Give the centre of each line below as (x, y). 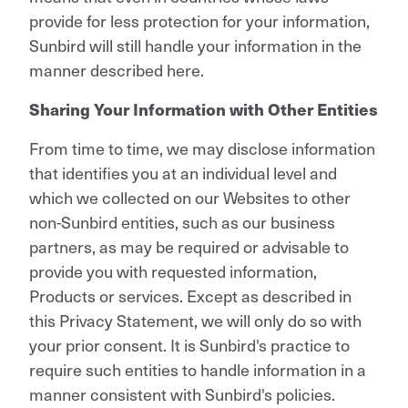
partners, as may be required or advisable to (189, 246)
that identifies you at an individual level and (183, 172)
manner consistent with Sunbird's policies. (182, 393)
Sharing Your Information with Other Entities (204, 108)
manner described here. (117, 69)
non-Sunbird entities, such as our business (182, 221)
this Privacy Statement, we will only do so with (195, 320)
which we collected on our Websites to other (190, 197)
